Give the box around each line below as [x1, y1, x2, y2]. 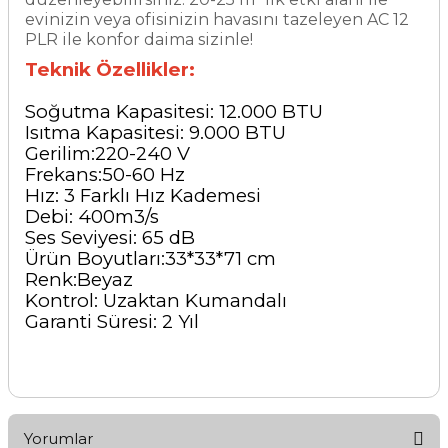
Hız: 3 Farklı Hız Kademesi [25, 184, 261, 207]
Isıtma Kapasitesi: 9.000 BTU [25, 121, 291, 144]
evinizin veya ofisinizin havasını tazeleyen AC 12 [25, 10, 409, 29]
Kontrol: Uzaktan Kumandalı [25, 289, 292, 312]
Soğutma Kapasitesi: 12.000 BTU [25, 100, 323, 123]
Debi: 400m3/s [25, 205, 159, 228]
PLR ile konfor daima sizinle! [25, 30, 253, 49]
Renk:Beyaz [25, 268, 138, 291]
